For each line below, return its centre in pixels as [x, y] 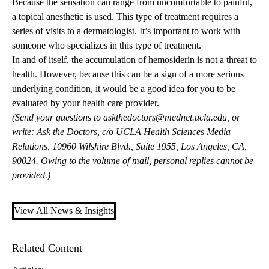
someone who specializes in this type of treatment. [107, 46]
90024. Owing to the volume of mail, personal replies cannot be [133, 161]
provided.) [31, 175]
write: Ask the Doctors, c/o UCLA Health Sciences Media [121, 132]
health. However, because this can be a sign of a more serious [128, 74]
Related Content [47, 248]
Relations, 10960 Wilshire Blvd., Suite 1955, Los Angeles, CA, [129, 147]
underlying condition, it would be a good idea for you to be [124, 89]
